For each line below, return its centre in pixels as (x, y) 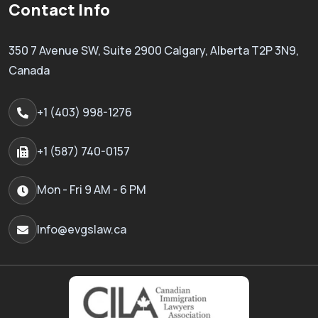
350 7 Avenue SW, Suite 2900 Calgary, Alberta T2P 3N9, (154, 50)
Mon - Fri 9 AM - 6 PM (92, 190)
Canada (29, 70)
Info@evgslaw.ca (82, 229)
